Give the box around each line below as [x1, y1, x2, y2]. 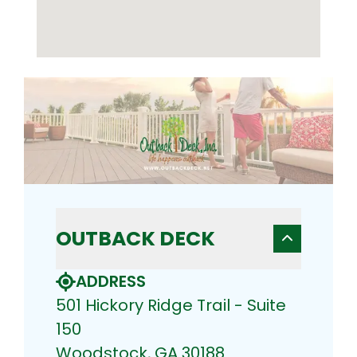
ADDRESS [76, 270, 146, 293]
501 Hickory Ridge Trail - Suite [56, 294, 286, 317]
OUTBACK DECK [56, 225, 215, 253]
